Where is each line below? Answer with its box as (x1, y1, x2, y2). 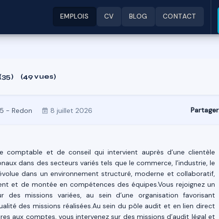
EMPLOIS (60, 12, 89, 21)
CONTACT (162, 12, 197, 21)
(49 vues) (20, 72, 57, 81)
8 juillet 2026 (50, 106, 93, 115)
